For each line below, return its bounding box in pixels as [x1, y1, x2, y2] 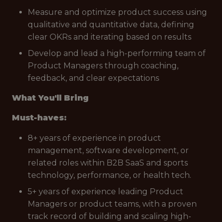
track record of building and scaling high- [28, 212, 191, 221]
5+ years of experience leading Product [28, 187, 183, 196]
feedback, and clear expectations [28, 73, 159, 83]
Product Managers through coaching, [28, 61, 178, 70]
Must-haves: [12, 113, 66, 122]
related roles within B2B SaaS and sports [28, 158, 188, 167]
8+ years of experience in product [28, 133, 161, 143]
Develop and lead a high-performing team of [28, 49, 206, 58]
